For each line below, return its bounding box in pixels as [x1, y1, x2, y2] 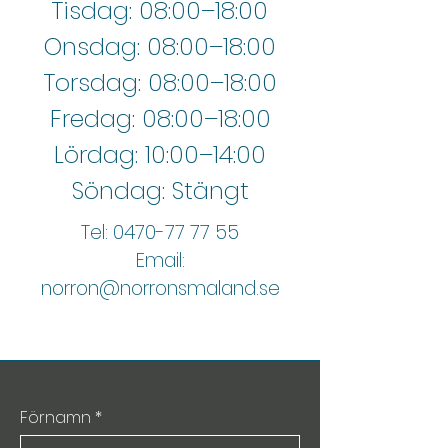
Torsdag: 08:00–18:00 [43, 65, 277, 99]
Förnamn [20, 405, 91, 429]
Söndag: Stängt [71, 173, 249, 207]
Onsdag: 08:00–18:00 [44, 29, 276, 63]
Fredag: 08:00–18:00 [49, 101, 271, 135]
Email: [135, 246, 185, 274]
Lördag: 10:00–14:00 [54, 137, 266, 171]
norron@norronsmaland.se [40, 274, 280, 302]
